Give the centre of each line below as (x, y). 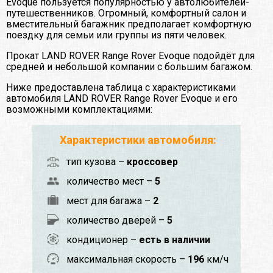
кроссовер (152, 162)
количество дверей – (117, 221)
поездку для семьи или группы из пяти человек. (116, 35)
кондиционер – (103, 240)
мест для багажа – (110, 201)
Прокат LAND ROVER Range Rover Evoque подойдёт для (130, 56)
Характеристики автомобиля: (138, 140)
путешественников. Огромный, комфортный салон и (126, 13)
